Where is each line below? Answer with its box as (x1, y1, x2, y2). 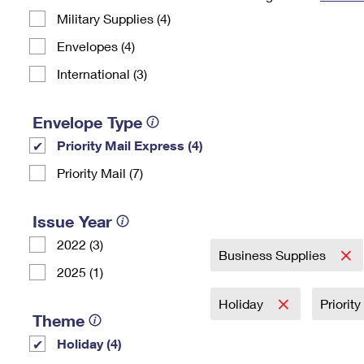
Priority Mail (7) (57, 165, 143, 180)
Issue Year (32, 211, 112, 231)
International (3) (57, 66, 147, 81)
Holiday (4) (57, 336, 122, 351)
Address (242, 28, 289, 41)
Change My (235, 15, 297, 28)
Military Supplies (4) (57, 11, 171, 26)
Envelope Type (32, 112, 142, 132)
